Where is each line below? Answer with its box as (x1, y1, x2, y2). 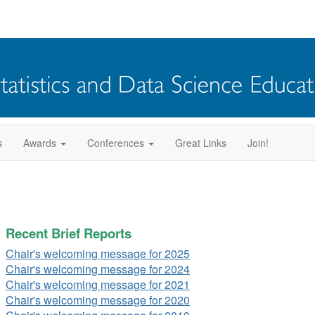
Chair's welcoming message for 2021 (6, 276, 190, 292)
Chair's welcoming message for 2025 (6, 245, 190, 262)
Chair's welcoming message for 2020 (6, 292, 190, 308)
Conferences (87, 136, 144, 150)
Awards (23, 136, 56, 150)
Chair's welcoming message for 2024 (6, 261, 190, 277)
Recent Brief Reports (6, 224, 131, 243)
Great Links (175, 136, 226, 150)
